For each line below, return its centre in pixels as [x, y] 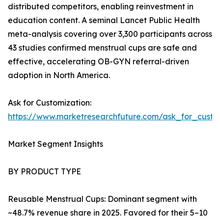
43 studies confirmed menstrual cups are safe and [102, 48]
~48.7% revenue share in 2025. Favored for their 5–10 [108, 213]
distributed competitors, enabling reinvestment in [101, 7]
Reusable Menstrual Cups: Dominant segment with [102, 199]
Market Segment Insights [55, 144]
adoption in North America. [59, 75]
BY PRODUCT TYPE [44, 172]
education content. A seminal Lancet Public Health [104, 20]
